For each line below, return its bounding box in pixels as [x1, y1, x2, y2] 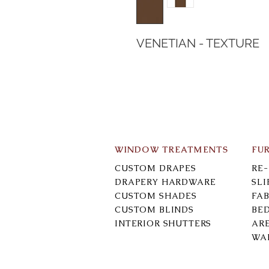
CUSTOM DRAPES [115, 162, 196, 174]
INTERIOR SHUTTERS [115, 217, 212, 229]
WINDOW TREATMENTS [115, 144, 229, 155]
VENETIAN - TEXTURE [136, 36, 259, 50]
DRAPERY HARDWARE [115, 176, 216, 187]
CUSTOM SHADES [115, 190, 197, 201]
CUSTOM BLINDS [115, 204, 194, 215]
